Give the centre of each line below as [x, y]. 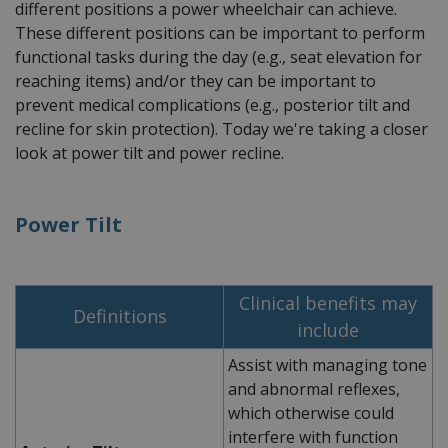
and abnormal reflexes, [314, 388]
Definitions [119, 315]
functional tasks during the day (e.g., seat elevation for [218, 56]
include [328, 329]
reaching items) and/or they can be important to [195, 80]
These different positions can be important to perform [220, 32]
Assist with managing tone [327, 364]
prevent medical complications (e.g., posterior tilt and [212, 104]
